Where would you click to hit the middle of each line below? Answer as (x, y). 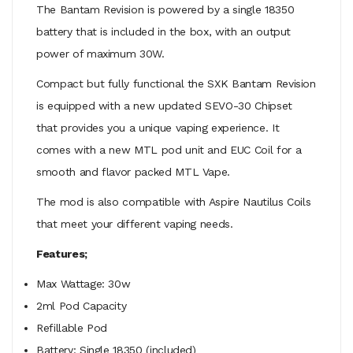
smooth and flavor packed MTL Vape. (134, 171)
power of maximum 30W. (100, 53)
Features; (62, 253)
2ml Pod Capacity (82, 305)
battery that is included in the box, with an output (164, 31)
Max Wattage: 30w (84, 283)
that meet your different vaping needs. (137, 223)
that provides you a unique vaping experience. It (158, 127)
